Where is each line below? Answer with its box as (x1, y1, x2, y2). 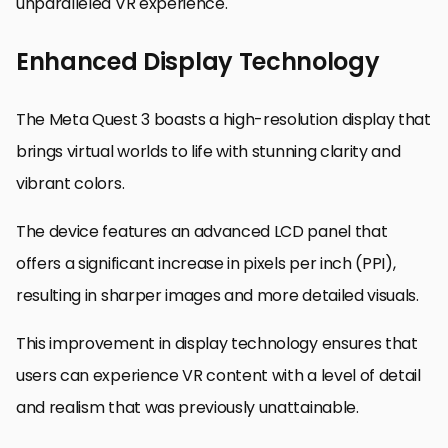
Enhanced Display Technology (16, 44, 380, 78)
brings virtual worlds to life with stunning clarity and (16, 139, 401, 163)
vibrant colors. (16, 171, 125, 195)
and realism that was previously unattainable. (16, 395, 359, 419)
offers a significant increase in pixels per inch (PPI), (16, 251, 396, 275)
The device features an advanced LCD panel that (16, 219, 388, 243)
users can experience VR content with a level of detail (16, 363, 421, 387)
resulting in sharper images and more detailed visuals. (16, 283, 419, 307)
